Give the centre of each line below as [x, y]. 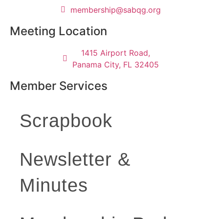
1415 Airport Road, [116, 53]
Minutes [54, 186]
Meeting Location [58, 31]
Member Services [59, 86]
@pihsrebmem [97, 10]
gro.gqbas [142, 10]
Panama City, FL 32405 [116, 65]
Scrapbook [66, 121]
